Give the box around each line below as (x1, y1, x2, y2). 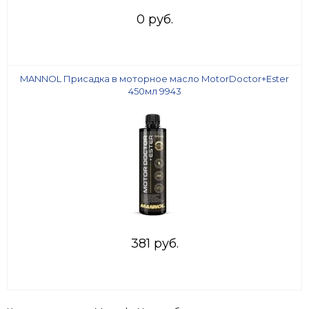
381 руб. (130, 236, 179, 252)
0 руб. (136, 12, 173, 28)
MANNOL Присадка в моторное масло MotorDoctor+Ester (20, 73, 289, 85)
